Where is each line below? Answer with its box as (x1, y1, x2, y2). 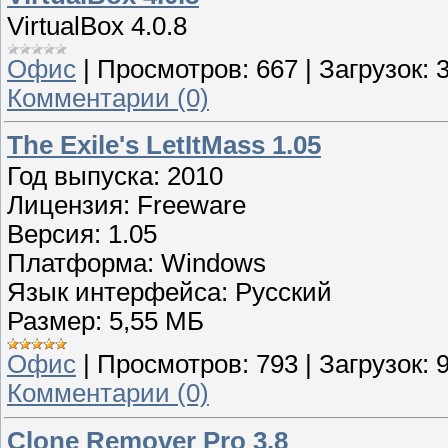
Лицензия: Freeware (7, 191, 246, 220)
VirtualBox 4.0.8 (7, 11, 187, 40)
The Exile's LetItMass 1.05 (7, 131, 321, 160)
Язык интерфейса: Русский (7, 278, 332, 307)
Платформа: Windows (7, 249, 266, 278)
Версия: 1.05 (7, 220, 157, 249)
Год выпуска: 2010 (7, 162, 223, 191)
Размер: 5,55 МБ (7, 307, 204, 336)
